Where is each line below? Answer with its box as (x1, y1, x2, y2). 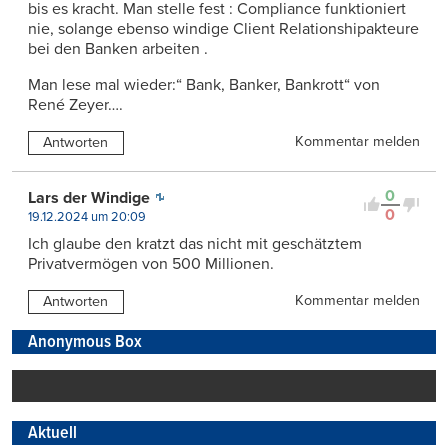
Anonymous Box (28, 330, 142, 354)
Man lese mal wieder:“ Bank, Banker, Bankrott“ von (28, 74, 380, 95)
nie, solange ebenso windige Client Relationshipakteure (28, 18, 419, 39)
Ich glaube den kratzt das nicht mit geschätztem (28, 233, 362, 254)
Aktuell (28, 421, 77, 445)
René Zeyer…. (28, 94, 123, 115)
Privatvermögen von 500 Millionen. (28, 253, 274, 274)
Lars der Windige (28, 187, 150, 208)
